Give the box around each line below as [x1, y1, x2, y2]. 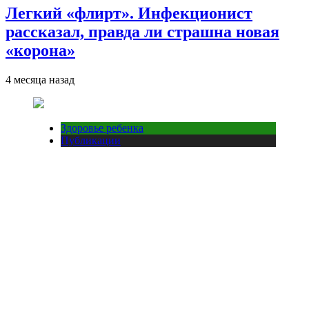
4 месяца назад [6, 73, 74, 86]
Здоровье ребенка [61, 121, 143, 134]
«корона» [6, 41, 75, 59]
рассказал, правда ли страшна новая [6, 22, 279, 41]
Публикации [61, 134, 121, 146]
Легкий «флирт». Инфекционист [6, 3, 252, 22]
